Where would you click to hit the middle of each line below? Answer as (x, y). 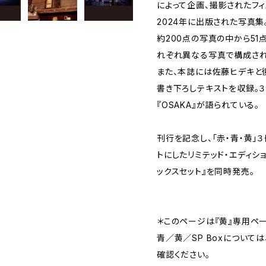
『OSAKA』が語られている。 (208, 105)
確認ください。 (183, 254)
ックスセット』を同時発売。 (206, 171)
